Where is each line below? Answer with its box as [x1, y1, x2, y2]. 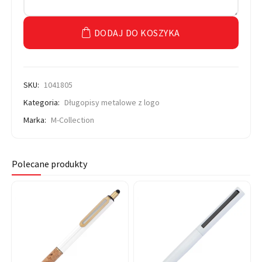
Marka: [23, 115, 48, 125]
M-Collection [51, 115, 94, 125]
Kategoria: [23, 97, 61, 108]
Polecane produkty [12, 157, 87, 170]
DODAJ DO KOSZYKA [94, 26, 180, 39]
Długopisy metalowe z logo [64, 97, 160, 108]
